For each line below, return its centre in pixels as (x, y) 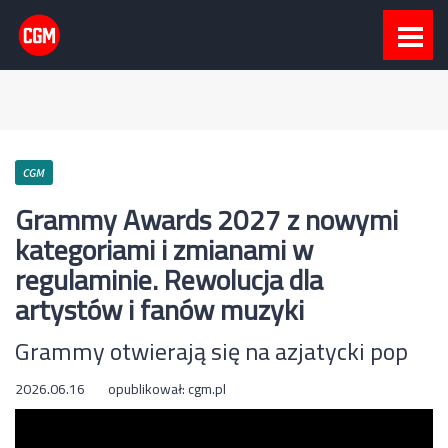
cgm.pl (207, 389)
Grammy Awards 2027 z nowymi (206, 220)
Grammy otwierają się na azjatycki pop (211, 351)
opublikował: (148, 389)
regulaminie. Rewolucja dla (169, 280)
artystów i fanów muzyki (159, 310)
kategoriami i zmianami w (164, 250)
